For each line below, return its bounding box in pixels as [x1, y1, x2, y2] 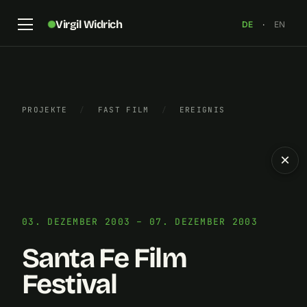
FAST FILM [97, 105, 149, 114]
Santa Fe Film [22, 242, 187, 275]
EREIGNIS [179, 105, 225, 114]
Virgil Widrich [55, 17, 123, 31]
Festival [22, 268, 117, 301]
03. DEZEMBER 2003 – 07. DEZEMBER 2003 [22, 216, 258, 228]
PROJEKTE [22, 105, 68, 114]
